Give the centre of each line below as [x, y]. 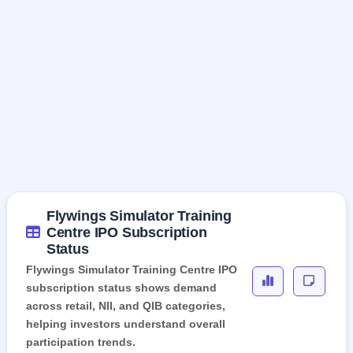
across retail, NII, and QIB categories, [126, 305]
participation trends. [81, 342]
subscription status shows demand [121, 287]
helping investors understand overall [126, 323]
